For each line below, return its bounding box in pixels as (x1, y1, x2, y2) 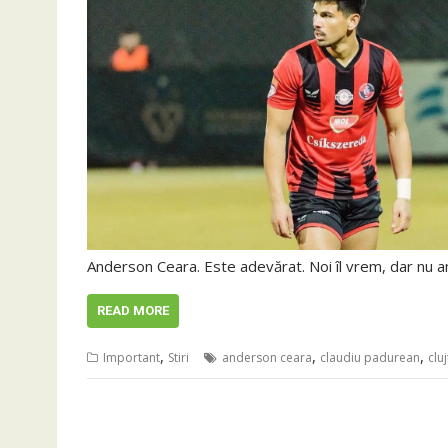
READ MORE (97, 303, 169, 318)
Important (103, 349, 160, 366)
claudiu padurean (320, 349, 420, 366)
